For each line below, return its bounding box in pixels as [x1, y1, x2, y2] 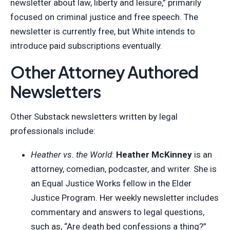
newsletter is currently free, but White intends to [10, 26, 195, 36]
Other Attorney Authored [10, 61, 198, 82]
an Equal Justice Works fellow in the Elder [31, 178, 191, 188]
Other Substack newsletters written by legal [10, 111, 178, 122]
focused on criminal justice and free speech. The [10, 11, 198, 22]
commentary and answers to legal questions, [31, 206, 204, 217]
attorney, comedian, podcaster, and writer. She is [31, 163, 217, 174]
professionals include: [10, 125, 95, 136]
